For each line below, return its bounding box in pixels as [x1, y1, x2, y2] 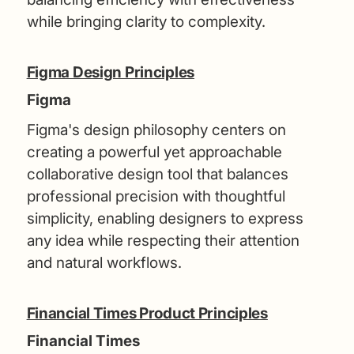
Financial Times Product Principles [26, 303, 268, 322]
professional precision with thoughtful [26, 186, 285, 205]
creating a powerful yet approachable [26, 142, 282, 161]
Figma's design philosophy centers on [26, 120, 286, 139]
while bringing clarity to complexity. [26, 12, 265, 31]
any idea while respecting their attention [26, 231, 299, 250]
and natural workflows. [26, 253, 182, 272]
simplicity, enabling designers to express [26, 209, 303, 228]
